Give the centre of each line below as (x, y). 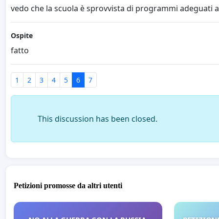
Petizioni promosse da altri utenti (68, 186)
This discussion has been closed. (98, 119)
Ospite (22, 35)
